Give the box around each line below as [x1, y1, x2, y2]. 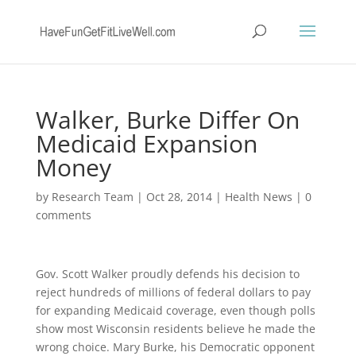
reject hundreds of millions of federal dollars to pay [35, 284, 311, 300]
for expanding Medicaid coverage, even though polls [35, 303, 315, 318]
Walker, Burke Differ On [35, 103, 300, 136]
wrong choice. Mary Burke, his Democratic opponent [35, 339, 315, 354]
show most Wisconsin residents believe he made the [35, 321, 315, 336]
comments [35, 207, 91, 222]
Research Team [51, 189, 133, 204]
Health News [224, 189, 292, 204]
